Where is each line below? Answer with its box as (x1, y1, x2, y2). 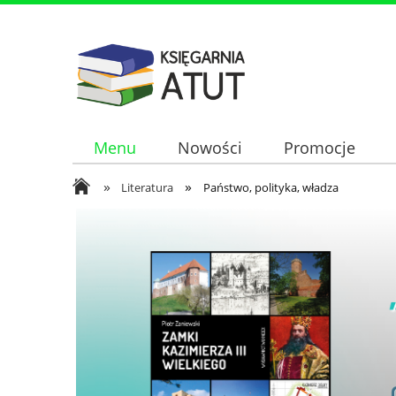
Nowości (177, 137, 242, 159)
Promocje (284, 137, 356, 159)
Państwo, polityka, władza (202, 179, 339, 195)
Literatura (121, 179, 174, 195)
